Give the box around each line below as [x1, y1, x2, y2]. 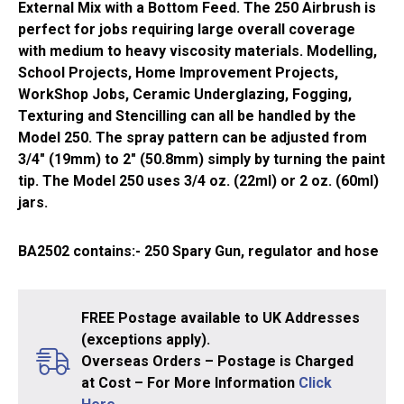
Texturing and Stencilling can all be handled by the [18, 106, 356, 124]
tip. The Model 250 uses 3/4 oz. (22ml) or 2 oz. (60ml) [18, 171, 379, 189]
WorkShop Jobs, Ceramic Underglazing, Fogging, [18, 85, 352, 103]
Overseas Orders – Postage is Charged [81, 352, 353, 370]
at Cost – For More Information [81, 373, 298, 391]
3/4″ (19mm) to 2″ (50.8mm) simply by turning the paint [18, 150, 385, 168]
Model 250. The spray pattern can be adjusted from [18, 128, 367, 146]
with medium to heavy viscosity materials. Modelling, [18, 41, 377, 60]
